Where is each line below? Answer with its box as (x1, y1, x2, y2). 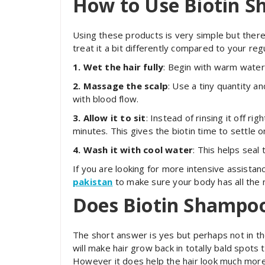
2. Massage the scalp (73, 79, 168, 92)
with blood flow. (73, 92, 139, 105)
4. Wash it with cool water (73, 143, 193, 156)
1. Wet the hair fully (73, 60, 164, 73)
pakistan (73, 175, 113, 188)
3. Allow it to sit (73, 111, 146, 124)
